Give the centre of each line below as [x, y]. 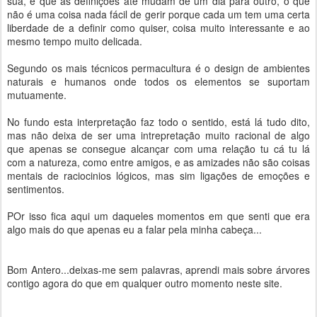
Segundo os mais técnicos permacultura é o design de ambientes [158, 68]
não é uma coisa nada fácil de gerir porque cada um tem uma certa [158, 14]
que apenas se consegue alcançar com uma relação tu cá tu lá [158, 149]
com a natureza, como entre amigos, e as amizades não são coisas [158, 162]
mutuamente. [37, 95]
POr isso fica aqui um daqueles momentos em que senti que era [158, 216]
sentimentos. [36, 189]
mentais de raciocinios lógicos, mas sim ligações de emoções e [158, 175]
